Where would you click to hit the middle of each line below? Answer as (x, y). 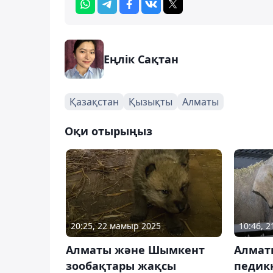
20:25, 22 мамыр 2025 (116, 225)
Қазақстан (94, 101)
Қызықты (151, 101)
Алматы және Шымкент (135, 250)
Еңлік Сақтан (141, 59)
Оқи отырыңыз (108, 131)
